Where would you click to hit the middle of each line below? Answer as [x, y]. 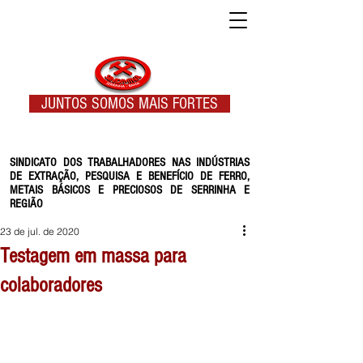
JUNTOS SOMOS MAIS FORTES [130, 104]
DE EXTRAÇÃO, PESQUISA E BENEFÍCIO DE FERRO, [130, 176]
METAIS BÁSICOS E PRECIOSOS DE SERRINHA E [130, 190]
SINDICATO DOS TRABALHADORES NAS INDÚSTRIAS [130, 162]
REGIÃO [26, 204]
